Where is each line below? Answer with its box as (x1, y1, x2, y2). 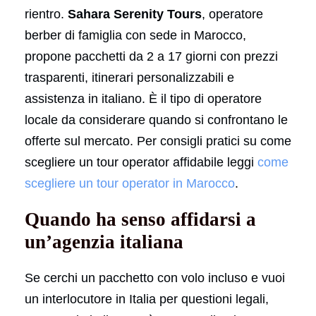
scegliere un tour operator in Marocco (25, 176, 235, 190)
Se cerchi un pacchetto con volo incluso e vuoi (25, 270, 285, 285)
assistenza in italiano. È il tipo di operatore (25, 91, 262, 106)
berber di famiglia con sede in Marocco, (25, 28, 246, 42)
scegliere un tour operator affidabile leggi (25, 154, 257, 169)
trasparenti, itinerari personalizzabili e (25, 70, 234, 85)
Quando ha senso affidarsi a (25, 208, 256, 230)
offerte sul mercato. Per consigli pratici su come (25, 133, 291, 148)
